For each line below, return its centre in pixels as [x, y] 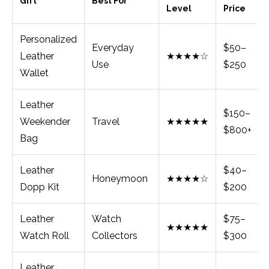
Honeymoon [120, 179]
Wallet [34, 73]
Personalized [48, 40]
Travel [106, 122]
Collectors [115, 236]
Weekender [45, 122]
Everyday [113, 48]
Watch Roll [44, 236]
